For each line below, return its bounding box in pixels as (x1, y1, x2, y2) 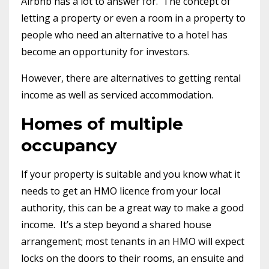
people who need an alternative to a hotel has (21, 28, 228, 42)
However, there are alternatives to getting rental (21, 71, 241, 85)
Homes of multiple (21, 113, 183, 134)
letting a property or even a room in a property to (21, 11, 246, 25)
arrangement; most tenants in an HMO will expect (21, 235, 244, 249)
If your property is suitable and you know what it (21, 168, 240, 181)
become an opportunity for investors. (21, 45, 190, 59)
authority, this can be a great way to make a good (21, 201, 244, 215)
